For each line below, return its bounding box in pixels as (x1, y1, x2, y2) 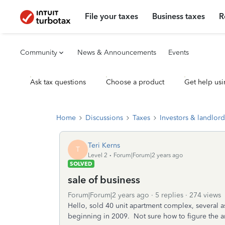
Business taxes (152, 12, 205, 21)
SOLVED (70, 160, 92, 167)
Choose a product (106, 78, 164, 86)
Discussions (85, 114, 123, 122)
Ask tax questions (30, 78, 86, 86)
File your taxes (85, 12, 139, 21)
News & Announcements (77, 48, 156, 57)
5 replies (155, 191, 183, 199)
